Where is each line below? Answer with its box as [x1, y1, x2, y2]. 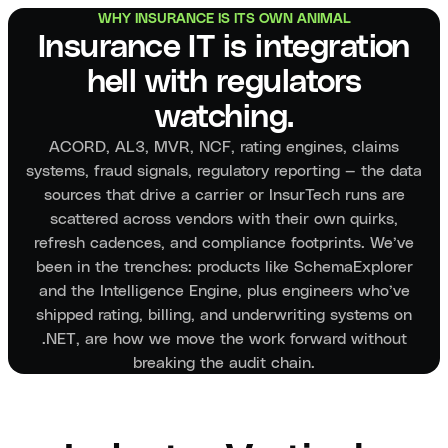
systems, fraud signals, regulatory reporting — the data [26, 160, 422, 180]
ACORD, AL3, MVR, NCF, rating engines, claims [49, 136, 399, 156]
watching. [154, 100, 294, 134]
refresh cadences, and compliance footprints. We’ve [34, 232, 414, 252]
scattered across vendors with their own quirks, [50, 208, 398, 228]
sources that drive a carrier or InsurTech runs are [43, 184, 405, 204]
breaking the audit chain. [133, 352, 315, 372]
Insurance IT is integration [38, 30, 410, 64]
